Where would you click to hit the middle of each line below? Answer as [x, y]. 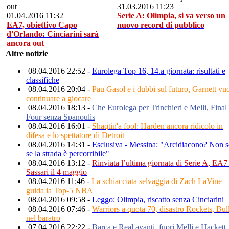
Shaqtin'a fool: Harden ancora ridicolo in [157, 126]
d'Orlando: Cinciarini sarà [53, 34]
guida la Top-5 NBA [60, 190]
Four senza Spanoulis [61, 117]
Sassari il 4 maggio [56, 172]
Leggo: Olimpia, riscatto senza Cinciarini [158, 199]
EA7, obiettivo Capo [42, 25]
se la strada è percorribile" [68, 153]
